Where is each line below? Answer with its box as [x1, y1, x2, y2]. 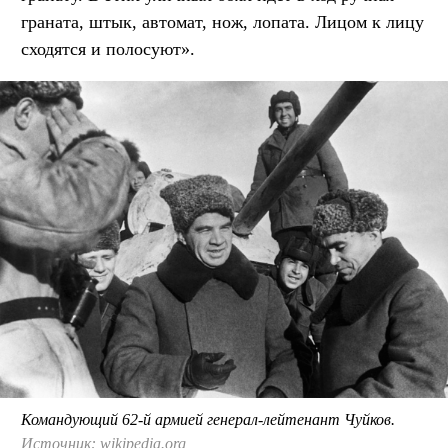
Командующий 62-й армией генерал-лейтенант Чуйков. [21, 411, 395, 429]
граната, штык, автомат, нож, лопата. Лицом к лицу [21, 11, 424, 32]
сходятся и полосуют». [21, 38, 195, 59]
